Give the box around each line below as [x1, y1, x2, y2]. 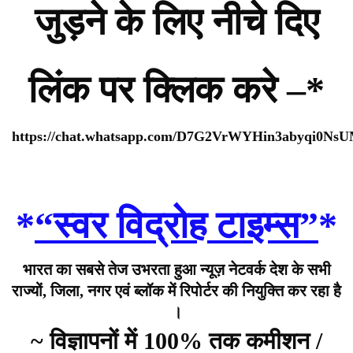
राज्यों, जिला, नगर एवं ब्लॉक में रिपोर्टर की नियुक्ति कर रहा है [12, 282, 341, 300]
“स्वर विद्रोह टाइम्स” [35, 204, 318, 247]
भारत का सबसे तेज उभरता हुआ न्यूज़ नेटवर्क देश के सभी [22, 261, 331, 279]
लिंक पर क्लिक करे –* [28, 69, 325, 111]
